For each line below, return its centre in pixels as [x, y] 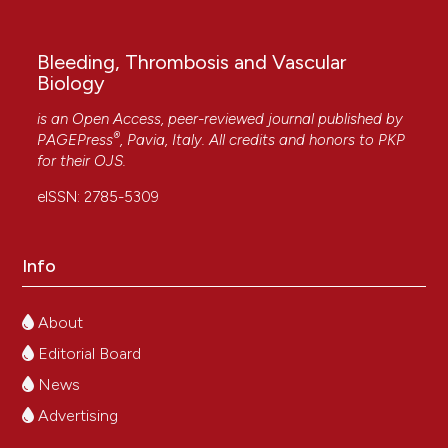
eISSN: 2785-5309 [98, 197]
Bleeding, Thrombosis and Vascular [192, 62]
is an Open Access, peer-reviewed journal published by [220, 119]
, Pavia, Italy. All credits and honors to [249, 140]
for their [66, 161]
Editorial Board [88, 354]
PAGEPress [75, 140]
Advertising [76, 416]
